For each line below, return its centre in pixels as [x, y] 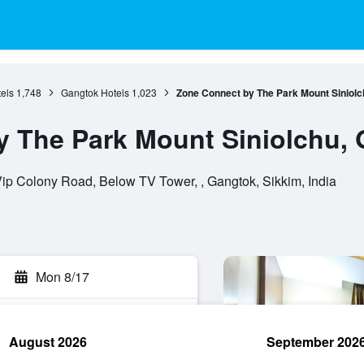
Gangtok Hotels [95, 92]
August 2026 [48, 342]
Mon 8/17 [63, 277]
